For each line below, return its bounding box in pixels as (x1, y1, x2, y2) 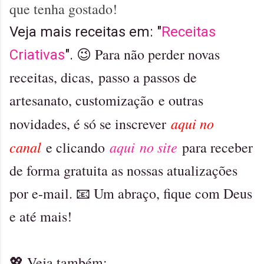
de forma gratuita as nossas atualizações (9, 161, 237, 180)
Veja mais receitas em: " (9, 24, 161, 41)
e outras (154, 91, 203, 110)
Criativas (9, 47, 65, 64)
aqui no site (110, 137, 177, 157)
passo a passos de (98, 68, 197, 87)
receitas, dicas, (9, 68, 98, 87)
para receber (182, 138, 253, 157)
